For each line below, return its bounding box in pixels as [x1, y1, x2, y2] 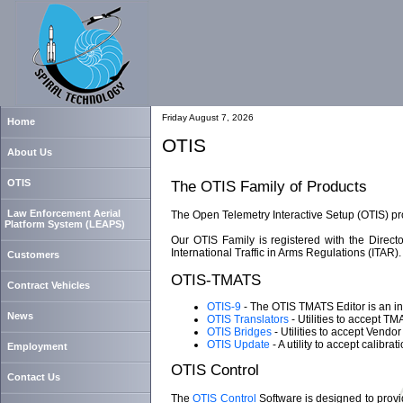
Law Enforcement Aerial [7, 208, 121, 219]
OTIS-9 [207, 300, 241, 313]
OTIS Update [207, 338, 270, 351]
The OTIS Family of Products [171, 178, 367, 195]
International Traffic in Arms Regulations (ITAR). [171, 246, 401, 259]
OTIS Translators [207, 313, 289, 326]
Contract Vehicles [7, 280, 90, 291]
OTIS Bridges [207, 326, 272, 338]
